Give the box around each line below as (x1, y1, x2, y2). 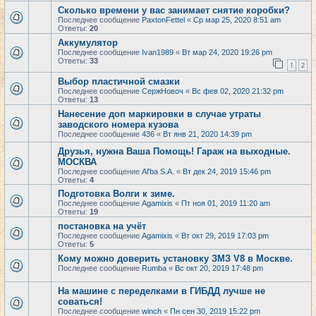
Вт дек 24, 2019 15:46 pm (183, 167, 271, 176)
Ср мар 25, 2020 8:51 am (193, 16, 281, 24)
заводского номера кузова (58, 119, 178, 130)
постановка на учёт (58, 221, 146, 231)
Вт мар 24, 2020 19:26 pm (182, 48, 272, 56)
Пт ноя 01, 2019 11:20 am (181, 199, 270, 207)
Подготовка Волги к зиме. (58, 188, 175, 199)
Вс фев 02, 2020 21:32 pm (192, 87, 284, 95)
